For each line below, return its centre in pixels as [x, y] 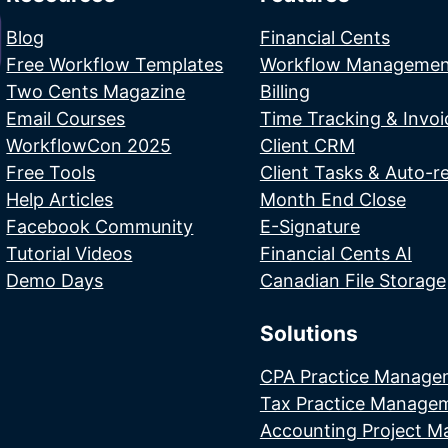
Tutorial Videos [69, 253]
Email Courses [66, 118]
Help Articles [60, 199]
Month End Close [332, 199]
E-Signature [309, 226]
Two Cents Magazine [96, 91]
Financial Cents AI [335, 253]
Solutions [308, 333]
